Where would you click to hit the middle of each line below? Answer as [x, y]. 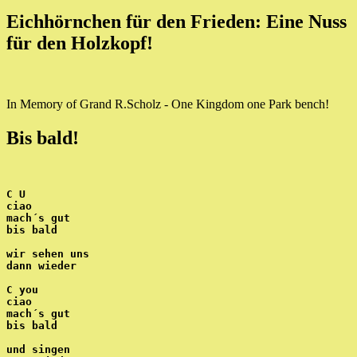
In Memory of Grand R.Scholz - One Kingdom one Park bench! [168, 104]
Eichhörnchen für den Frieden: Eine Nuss [177, 21]
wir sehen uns [48, 254]
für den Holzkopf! [80, 43]
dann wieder [41, 266]
